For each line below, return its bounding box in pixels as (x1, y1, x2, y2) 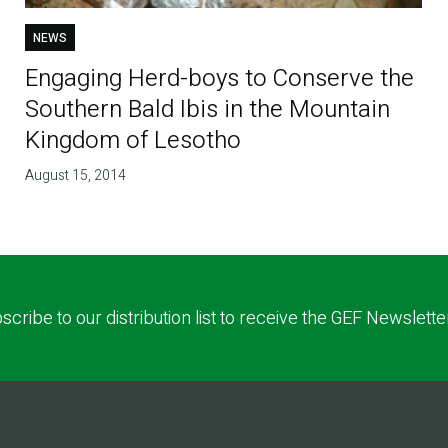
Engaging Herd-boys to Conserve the (25, 61, 415, 97)
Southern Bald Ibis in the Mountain (25, 92, 391, 128)
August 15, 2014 (25, 165, 127, 187)
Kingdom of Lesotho (25, 123, 242, 159)
